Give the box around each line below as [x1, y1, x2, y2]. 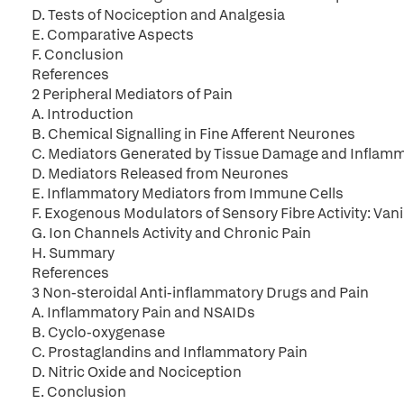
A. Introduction [32, 105, 133, 124]
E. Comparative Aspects [32, 25, 194, 44]
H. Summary [32, 243, 115, 262]
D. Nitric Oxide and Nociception [32, 363, 242, 381]
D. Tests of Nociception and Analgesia [32, 5, 285, 24]
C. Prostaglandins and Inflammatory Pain [32, 343, 308, 362]
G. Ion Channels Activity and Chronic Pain [32, 224, 311, 243]
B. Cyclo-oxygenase [32, 323, 165, 342]
